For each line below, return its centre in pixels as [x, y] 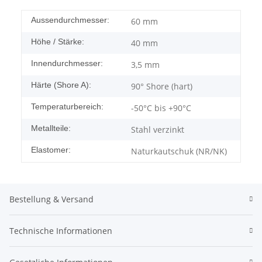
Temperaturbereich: [67, 107]
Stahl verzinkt [158, 130]
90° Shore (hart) [162, 87]
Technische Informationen [61, 231]
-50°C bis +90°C [161, 108]
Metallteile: [51, 128]
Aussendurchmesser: [70, 20]
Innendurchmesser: [67, 63]
